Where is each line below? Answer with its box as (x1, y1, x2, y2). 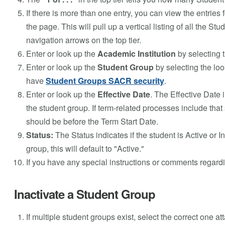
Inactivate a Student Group (14, 185, 155, 202)
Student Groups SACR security (45, 74, 164, 86)
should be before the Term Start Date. (26, 115, 158, 127)
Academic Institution (97, 47, 176, 59)
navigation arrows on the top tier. (26, 34, 141, 46)
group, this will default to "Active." (26, 142, 144, 154)
